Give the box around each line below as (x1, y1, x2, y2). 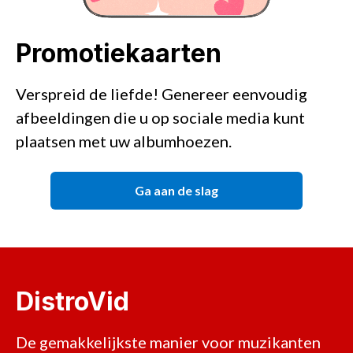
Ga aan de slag (135, 183, 218, 199)
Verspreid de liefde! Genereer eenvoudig (16, 84, 307, 104)
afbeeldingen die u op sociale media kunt (16, 108, 305, 128)
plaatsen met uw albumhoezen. (16, 132, 232, 151)
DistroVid (16, 286, 129, 318)
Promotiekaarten (16, 38, 221, 69)
